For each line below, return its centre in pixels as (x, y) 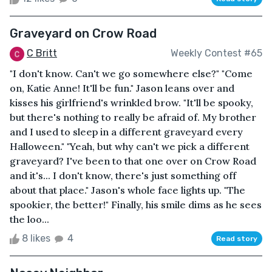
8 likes (36, 238)
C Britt (42, 53)
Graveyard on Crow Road (83, 34)
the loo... (29, 219)
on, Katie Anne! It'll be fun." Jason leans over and (122, 88)
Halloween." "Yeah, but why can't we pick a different (130, 146)
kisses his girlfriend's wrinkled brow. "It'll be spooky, (131, 102)
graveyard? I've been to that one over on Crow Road (133, 161)
